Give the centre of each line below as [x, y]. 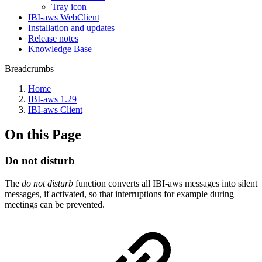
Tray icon [69, 7]
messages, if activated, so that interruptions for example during [119, 194]
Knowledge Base [60, 49]
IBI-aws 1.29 [52, 99]
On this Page [43, 134]
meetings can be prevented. [55, 204]
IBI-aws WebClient [64, 17]
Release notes [53, 38]
